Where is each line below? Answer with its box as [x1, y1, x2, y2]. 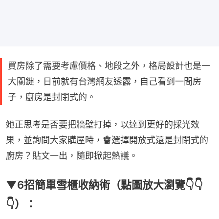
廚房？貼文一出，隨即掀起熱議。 [6, 150, 138, 161]
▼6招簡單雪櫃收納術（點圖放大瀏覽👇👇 [6, 178, 203, 191]
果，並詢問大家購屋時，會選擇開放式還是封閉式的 [6, 134, 208, 145]
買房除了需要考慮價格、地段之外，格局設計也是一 [8, 60, 210, 71]
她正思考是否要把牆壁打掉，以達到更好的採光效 [6, 119, 199, 130]
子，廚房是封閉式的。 [8, 91, 96, 102]
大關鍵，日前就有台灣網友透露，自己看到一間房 [8, 76, 201, 87]
